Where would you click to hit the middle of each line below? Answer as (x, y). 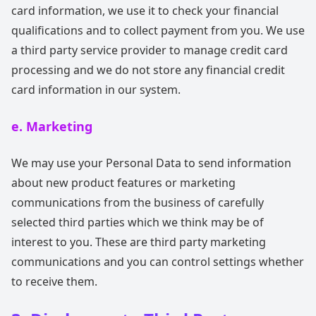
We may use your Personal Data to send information (151, 163)
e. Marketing (52, 126)
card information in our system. (96, 90)
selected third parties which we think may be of (138, 222)
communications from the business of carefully (138, 202)
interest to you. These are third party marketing (139, 242)
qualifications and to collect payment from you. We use (158, 30)
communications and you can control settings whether (158, 262)
